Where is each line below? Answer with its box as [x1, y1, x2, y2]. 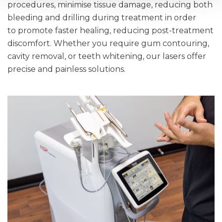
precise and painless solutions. [7, 64, 125, 74]
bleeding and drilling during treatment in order [7, 13, 196, 23]
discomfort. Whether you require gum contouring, [7, 39, 209, 49]
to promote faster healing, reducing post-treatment [7, 26, 214, 36]
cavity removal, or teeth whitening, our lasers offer [7, 52, 206, 61]
